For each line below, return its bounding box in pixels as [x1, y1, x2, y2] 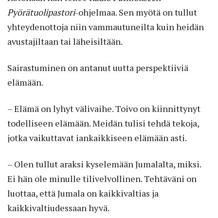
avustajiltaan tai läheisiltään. [7, 36, 123, 48]
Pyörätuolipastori [7, 6, 75, 18]
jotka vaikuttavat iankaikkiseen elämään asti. [7, 132, 187, 144]
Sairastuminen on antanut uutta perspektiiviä [7, 62, 188, 74]
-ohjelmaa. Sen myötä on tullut [75, 6, 197, 18]
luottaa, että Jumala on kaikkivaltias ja [7, 187, 159, 200]
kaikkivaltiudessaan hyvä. [7, 202, 109, 214]
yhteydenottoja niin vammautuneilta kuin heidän [7, 21, 204, 33]
